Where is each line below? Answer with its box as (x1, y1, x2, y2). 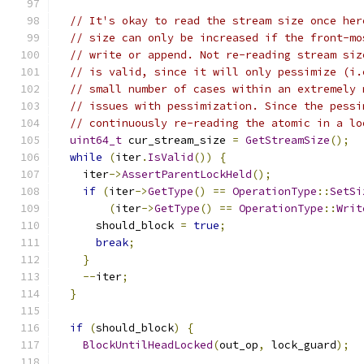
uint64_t (70, 133, 122, 147)
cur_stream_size (122, 133, 232, 147)
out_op (219, 338, 258, 352)
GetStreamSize (245, 133, 330, 147)
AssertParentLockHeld (122, 167, 252, 181)
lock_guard (265, 338, 336, 352)
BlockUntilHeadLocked (83, 338, 213, 352)
